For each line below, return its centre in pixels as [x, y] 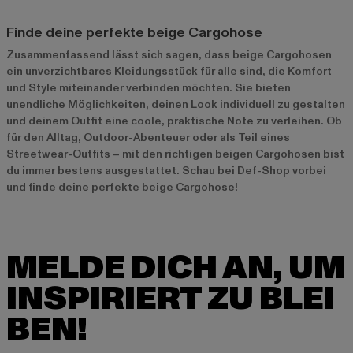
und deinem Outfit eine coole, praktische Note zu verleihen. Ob [174, 121]
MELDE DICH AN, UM [176, 269]
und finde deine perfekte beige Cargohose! [122, 188]
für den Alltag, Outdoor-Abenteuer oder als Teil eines [148, 138]
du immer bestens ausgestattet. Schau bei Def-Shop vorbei [166, 171]
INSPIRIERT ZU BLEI [171, 299]
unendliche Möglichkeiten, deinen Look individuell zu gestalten [176, 105]
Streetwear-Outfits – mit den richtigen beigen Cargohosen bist [175, 154]
